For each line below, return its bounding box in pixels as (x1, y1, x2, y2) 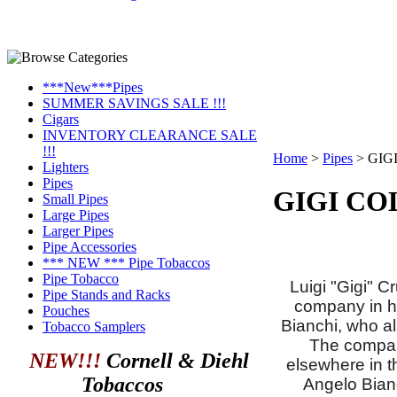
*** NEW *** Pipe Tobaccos (43, 255, 210, 270)
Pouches (43, 303, 90, 318)
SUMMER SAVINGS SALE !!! (43, 96, 226, 111)
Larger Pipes (43, 223, 113, 238)
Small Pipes (43, 191, 108, 206)
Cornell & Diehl (101, 349, 249, 372)
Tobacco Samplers (43, 319, 145, 334)
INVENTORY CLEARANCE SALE (43, 128, 257, 143)
